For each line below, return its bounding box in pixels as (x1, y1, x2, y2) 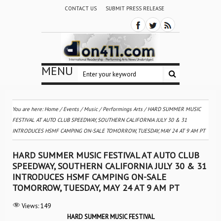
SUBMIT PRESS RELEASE (105, 5, 164, 12)
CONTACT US (64, 5, 97, 12)
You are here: (12, 106, 44, 112)
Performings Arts (103, 106, 143, 112)
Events (63, 106, 79, 112)
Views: (22, 202, 39, 210)
